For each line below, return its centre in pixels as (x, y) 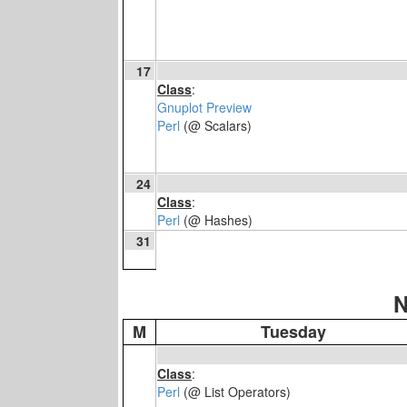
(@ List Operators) (235, 392)
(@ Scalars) (216, 125)
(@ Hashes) (216, 220)
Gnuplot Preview (204, 107)
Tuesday (293, 332)
